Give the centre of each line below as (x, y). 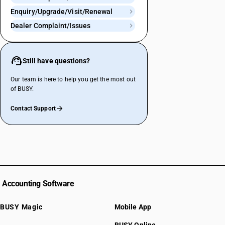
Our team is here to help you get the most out (73, 79)
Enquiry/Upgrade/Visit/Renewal (62, 12)
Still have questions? (56, 61)
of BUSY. (22, 89)
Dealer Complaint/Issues (50, 26)
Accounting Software (38, 184)
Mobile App (133, 207)
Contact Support (33, 108)
